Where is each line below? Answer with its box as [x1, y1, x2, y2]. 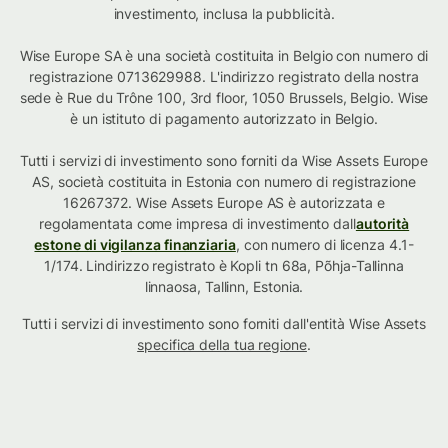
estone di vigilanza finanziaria [34, 236, 236, 254]
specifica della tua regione [137, 336, 307, 354]
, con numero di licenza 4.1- [235, 236, 414, 254]
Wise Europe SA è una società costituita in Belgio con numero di [19, 47, 429, 65]
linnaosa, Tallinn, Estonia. [144, 278, 304, 296]
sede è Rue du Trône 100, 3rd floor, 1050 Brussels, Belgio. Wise [19, 89, 429, 107]
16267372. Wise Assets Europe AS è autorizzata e [62, 194, 386, 212]
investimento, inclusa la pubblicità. [113, 5, 335, 23]
